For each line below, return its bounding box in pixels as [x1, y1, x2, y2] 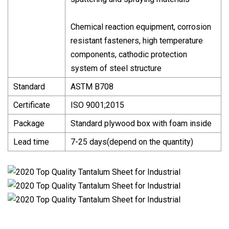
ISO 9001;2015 [71, 100, 124, 110]
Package [13, 118, 44, 128]
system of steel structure [71, 63, 162, 73]
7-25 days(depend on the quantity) [71, 136, 193, 147]
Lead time [13, 136, 49, 147]
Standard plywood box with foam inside [71, 118, 212, 128]
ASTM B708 [71, 81, 113, 91]
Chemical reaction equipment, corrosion [71, 21, 211, 32]
